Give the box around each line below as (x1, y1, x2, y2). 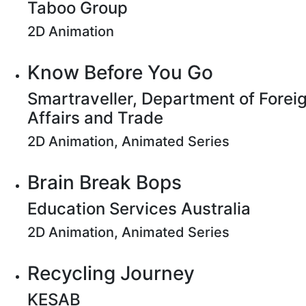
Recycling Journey (27, 262, 195, 285)
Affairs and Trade (27, 108, 163, 128)
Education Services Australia (27, 199, 251, 219)
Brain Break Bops (27, 171, 182, 194)
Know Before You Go (27, 61, 213, 84)
